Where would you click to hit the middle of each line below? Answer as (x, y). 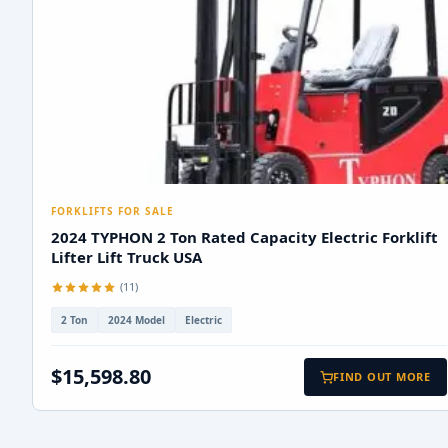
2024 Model (136, 320)
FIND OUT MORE (381, 377)
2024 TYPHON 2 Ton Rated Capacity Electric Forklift (244, 237)
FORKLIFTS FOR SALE (112, 211)
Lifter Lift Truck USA (126, 257)
